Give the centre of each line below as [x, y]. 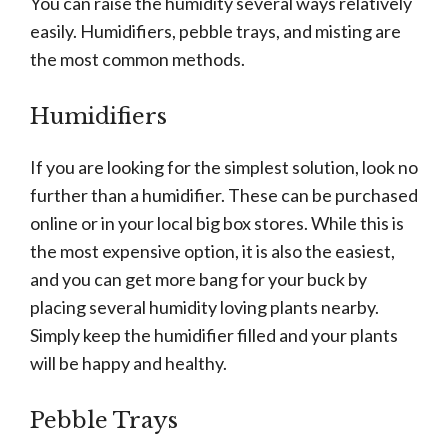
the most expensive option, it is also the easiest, [212, 251]
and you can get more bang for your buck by [198, 279]
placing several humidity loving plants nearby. [204, 307]
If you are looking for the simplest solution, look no [224, 167]
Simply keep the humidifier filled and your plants [214, 335]
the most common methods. [139, 59]
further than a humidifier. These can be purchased [224, 195]
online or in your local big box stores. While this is [217, 223]
